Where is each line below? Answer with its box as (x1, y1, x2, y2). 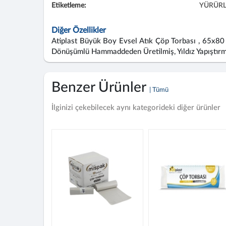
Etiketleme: (51, 2, 86, 9)
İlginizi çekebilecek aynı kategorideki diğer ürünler (51, 104, 220, 111)
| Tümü (149, 87, 168, 93)
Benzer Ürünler (51, 80, 149, 94)
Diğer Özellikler (51, 26, 106, 34)
